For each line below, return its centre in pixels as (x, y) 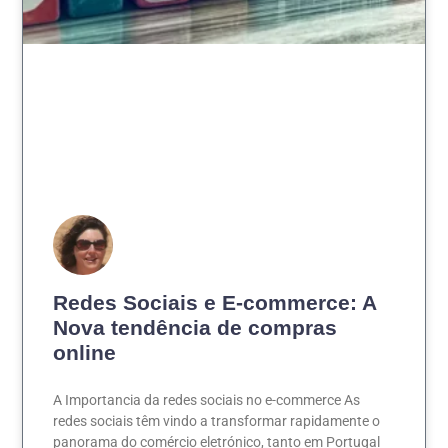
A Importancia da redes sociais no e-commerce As (207, 399)
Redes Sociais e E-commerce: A (215, 302)
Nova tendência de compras (195, 327)
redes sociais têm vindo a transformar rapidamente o (217, 420)
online (85, 352)
